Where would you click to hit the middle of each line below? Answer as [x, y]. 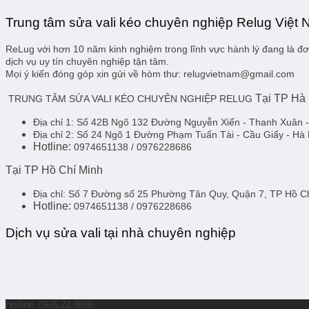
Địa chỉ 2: [55, 135]
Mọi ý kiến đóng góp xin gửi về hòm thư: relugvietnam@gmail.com [150, 74]
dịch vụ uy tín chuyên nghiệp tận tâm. [87, 62]
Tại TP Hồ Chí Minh [54, 170]
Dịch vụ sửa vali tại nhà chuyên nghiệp [121, 232]
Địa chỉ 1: [53, 122]
